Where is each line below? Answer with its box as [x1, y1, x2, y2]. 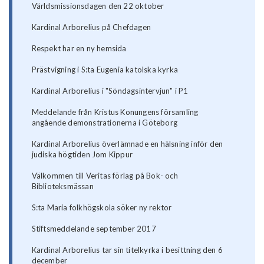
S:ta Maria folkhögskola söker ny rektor [31, 203, 172, 213]
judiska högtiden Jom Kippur [31, 150, 133, 160]
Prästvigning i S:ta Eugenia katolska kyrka [31, 65, 179, 75]
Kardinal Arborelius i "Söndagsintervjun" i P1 [31, 86, 189, 96]
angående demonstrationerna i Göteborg [31, 118, 178, 128]
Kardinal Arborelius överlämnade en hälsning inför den [31, 139, 223, 149]
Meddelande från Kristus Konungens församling [31, 107, 199, 117]
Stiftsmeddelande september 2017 [31, 224, 156, 234]
